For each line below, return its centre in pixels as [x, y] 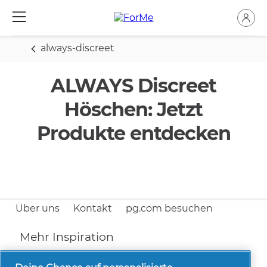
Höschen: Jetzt [133, 109]
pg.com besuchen [169, 208]
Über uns [38, 208]
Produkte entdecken [133, 133]
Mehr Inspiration [67, 237]
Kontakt [93, 208]
